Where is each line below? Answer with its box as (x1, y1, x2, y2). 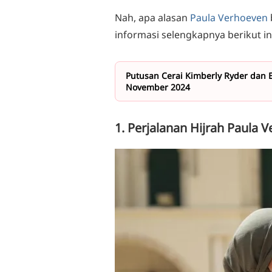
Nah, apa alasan (115, 11, 190, 24)
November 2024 (126, 81, 190, 93)
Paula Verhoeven (190, 11, 268, 24)
